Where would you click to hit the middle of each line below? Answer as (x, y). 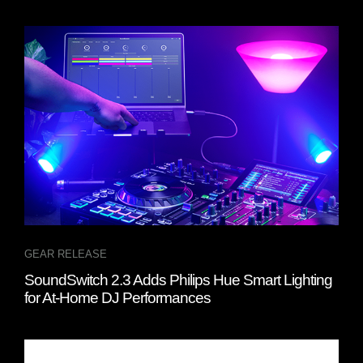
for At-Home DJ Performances (117, 298)
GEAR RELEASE (66, 254)
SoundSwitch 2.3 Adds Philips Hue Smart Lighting (178, 280)
